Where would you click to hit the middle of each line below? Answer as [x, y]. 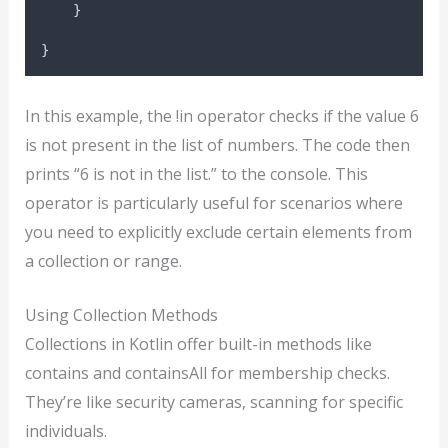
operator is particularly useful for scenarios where [213, 202]
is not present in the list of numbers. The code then [217, 144]
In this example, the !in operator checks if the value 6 [221, 115]
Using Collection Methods [121, 315]
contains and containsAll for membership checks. [207, 373]
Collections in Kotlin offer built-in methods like [198, 344]
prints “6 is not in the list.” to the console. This [196, 173]
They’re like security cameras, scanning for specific [213, 402]
